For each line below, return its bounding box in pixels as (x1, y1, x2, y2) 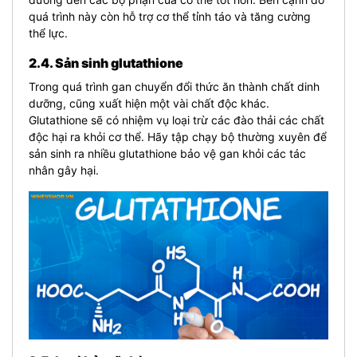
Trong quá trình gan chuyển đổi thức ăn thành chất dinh (29, 79, 320, 93)
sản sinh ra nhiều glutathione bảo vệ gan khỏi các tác (29, 146, 306, 160)
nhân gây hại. (29, 163, 99, 177)
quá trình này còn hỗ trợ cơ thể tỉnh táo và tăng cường (29, 9, 311, 23)
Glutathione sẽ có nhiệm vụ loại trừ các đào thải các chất (29, 112, 324, 127)
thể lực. (29, 25, 68, 40)
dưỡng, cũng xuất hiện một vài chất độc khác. (29, 96, 269, 110)
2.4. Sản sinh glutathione (29, 54, 183, 71)
